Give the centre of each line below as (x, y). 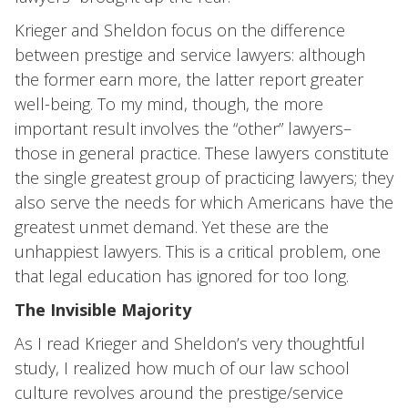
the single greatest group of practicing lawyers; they (204, 178)
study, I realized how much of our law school (182, 368)
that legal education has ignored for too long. (182, 276)
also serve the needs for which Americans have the (204, 202)
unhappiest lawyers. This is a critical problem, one (198, 251)
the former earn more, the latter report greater (189, 79)
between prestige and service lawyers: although (190, 55)
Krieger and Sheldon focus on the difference (180, 30)
